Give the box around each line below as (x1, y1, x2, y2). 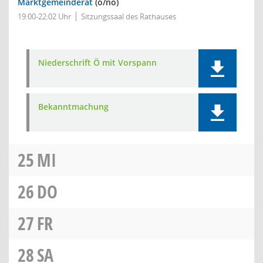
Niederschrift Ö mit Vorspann (38, 57, 157, 68)
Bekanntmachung (38, 101, 109, 112)
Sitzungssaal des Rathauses (81, 11, 176, 22)
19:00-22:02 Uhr (18, 11, 71, 22)
